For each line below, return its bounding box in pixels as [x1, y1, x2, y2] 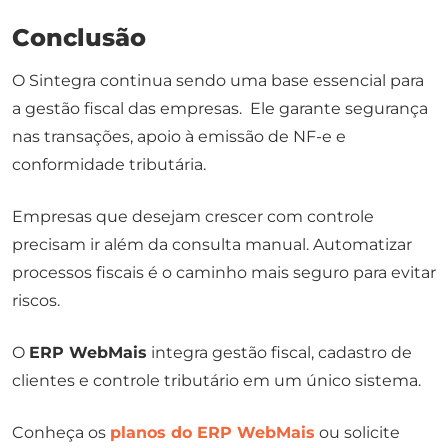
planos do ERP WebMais [110, 423, 315, 443]
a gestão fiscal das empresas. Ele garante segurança [12, 99, 428, 119]
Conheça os [12, 423, 110, 443]
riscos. [12, 291, 60, 311]
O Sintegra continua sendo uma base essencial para [12, 71, 424, 91]
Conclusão [12, 23, 146, 53]
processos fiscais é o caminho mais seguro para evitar [12, 263, 436, 283]
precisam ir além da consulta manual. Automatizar [12, 235, 412, 255]
